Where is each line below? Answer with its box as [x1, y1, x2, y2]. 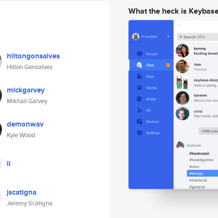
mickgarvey [7, 85, 45, 95]
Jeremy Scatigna [7, 199, 53, 208]
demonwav [7, 119, 44, 129]
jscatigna [7, 187, 36, 198]
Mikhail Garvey [7, 96, 47, 106]
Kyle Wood [7, 130, 36, 140]
